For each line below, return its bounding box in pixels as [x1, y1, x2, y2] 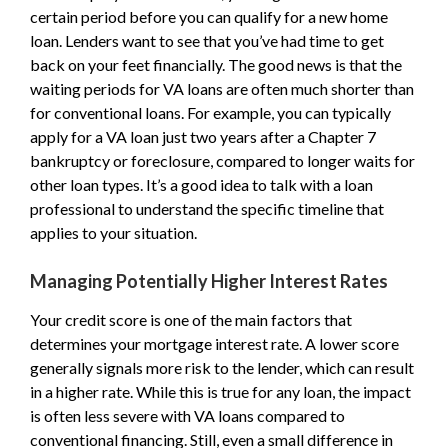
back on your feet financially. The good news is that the [30, 55, 402, 74]
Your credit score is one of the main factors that [30, 310, 352, 329]
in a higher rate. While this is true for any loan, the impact [30, 382, 411, 401]
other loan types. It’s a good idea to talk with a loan [30, 175, 373, 194]
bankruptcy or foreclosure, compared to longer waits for [30, 151, 415, 170]
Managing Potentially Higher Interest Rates [30, 270, 388, 292]
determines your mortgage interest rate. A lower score [30, 334, 399, 353]
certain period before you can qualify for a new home [30, 7, 388, 26]
